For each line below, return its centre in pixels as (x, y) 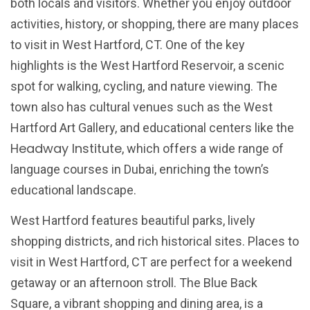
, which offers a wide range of (203, 148)
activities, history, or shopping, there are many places (155, 24)
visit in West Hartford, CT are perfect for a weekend (151, 262)
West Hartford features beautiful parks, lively (133, 221)
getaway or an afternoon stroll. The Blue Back (134, 283)
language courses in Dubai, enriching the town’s (140, 169)
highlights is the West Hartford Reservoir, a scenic (147, 65)
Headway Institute (66, 148)
